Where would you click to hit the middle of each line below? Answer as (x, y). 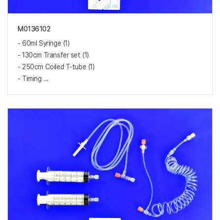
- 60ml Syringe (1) (44, 43)
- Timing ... (33, 79)
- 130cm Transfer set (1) (53, 55)
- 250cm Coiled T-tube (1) (56, 67)
